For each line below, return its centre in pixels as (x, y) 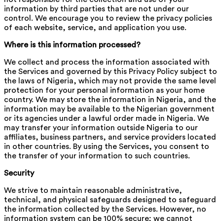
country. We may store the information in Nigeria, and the (110, 99)
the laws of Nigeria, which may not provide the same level (110, 81)
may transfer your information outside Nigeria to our (101, 128)
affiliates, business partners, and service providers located (110, 137)
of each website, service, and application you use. (95, 27)
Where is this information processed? (72, 45)
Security (19, 173)
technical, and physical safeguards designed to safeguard (110, 200)
